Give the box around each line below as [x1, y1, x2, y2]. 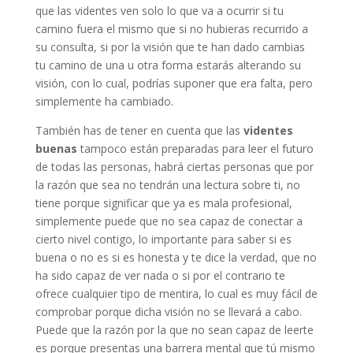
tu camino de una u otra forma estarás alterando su [35, 58, 301, 72]
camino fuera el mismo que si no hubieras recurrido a [35, 21, 308, 36]
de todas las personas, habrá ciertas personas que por [35, 159, 314, 174]
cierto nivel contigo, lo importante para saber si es [35, 232, 292, 247]
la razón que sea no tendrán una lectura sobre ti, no [35, 177, 300, 192]
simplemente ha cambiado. [35, 94, 173, 109]
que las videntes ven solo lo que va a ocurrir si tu [35, 3, 284, 18]
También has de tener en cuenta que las [35, 123, 243, 138]
